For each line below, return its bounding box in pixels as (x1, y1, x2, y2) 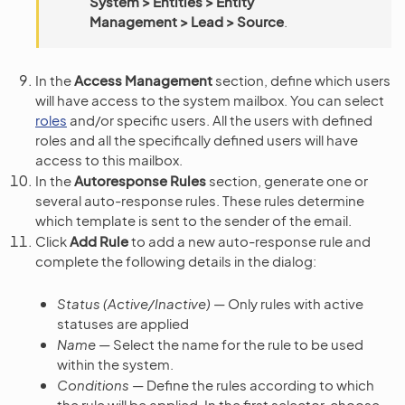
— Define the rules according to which (129, 375, 374, 393)
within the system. (57, 354, 174, 372)
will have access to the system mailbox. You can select (35, 90, 384, 108)
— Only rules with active (211, 294, 363, 312)
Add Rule (70, 231, 128, 250)
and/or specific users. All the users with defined (67, 110, 372, 128)
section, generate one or (206, 171, 368, 189)
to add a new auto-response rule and (128, 231, 371, 250)
